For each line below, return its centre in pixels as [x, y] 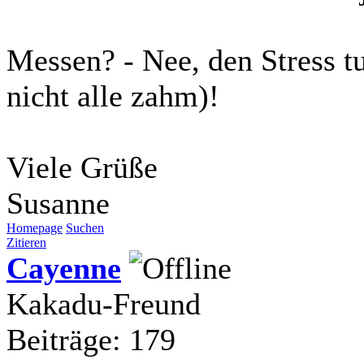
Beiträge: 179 [91, 339]
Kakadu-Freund [104, 303]
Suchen [85, 227]
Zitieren [26, 242]
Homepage [35, 227]
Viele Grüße [82, 167]
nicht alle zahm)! [113, 95]
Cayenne [64, 268]
